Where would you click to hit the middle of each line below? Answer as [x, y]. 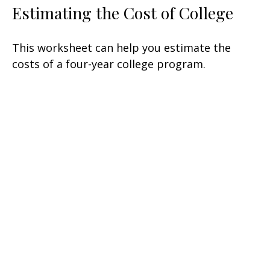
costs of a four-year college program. [109, 64]
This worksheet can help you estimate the [121, 48]
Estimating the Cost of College [123, 13]
